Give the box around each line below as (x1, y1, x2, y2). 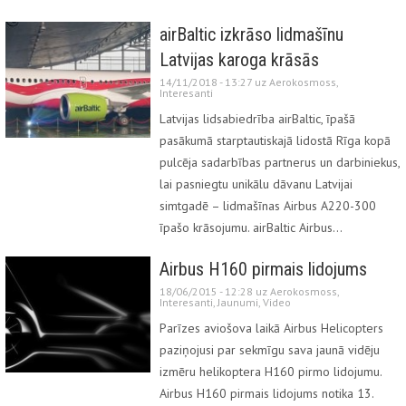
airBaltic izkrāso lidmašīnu (159, 23, 343, 45)
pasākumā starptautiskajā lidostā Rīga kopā (159, 131, 391, 149)
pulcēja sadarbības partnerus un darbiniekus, (159, 153, 400, 170)
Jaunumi (217, 295, 258, 309)
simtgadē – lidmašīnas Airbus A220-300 (159, 197, 376, 214)
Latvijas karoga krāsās (159, 48, 319, 71)
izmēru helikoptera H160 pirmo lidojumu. (159, 362, 382, 380)
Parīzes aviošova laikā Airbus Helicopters (159, 319, 383, 336)
